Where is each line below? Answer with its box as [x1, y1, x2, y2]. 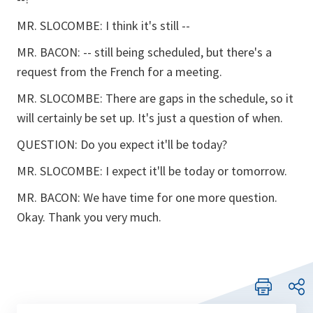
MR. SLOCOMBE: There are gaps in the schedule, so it [17, 90, 293, 106]
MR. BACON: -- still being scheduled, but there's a [17, 44, 272, 60]
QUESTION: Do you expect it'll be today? [17, 136, 227, 152]
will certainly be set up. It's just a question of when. [17, 110, 283, 126]
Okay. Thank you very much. [17, 209, 161, 225]
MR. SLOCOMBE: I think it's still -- [17, 17, 190, 34]
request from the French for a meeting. [17, 64, 222, 80]
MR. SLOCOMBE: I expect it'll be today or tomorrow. [17, 163, 287, 179]
